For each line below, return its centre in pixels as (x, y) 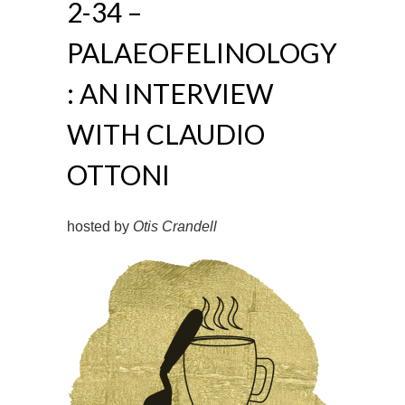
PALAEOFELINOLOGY (202, 52)
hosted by (100, 226)
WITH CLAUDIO (166, 134)
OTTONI (118, 174)
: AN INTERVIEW (170, 93)
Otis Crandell (175, 226)
